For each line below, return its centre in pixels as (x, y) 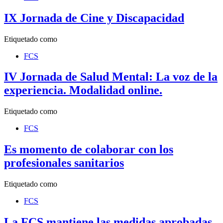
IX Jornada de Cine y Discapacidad (94, 18)
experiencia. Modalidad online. (83, 90)
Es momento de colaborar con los (89, 150)
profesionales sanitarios (64, 163)
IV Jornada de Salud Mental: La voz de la (111, 77)
